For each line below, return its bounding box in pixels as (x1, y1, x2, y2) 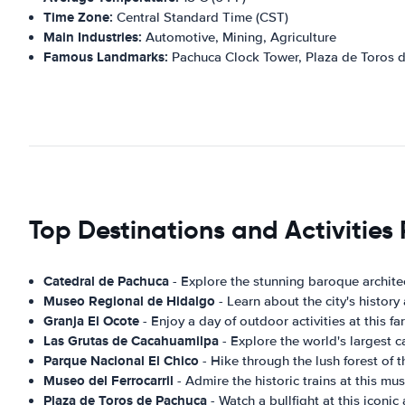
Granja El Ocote (43, 310, 139, 331)
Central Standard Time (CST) (113, 8, 288, 25)
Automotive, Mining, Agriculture (142, 28, 336, 45)
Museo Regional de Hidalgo (43, 290, 215, 311)
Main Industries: (43, 26, 142, 47)
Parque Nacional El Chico (43, 350, 199, 371)
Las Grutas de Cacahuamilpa (43, 330, 219, 351)
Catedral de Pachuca (43, 270, 169, 291)
